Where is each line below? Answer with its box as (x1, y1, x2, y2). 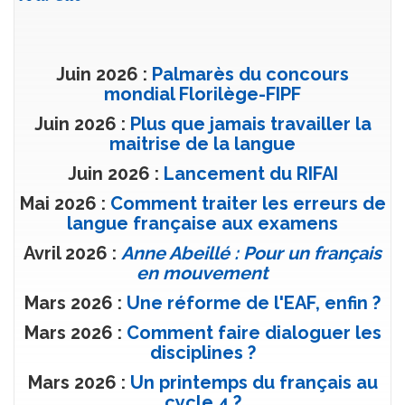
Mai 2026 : (19, 193, 110, 214)
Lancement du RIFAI (163, 163, 338, 184)
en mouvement (137, 262, 268, 284)
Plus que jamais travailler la (129, 113, 372, 135)
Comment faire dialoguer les (126, 322, 381, 344)
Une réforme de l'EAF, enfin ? (127, 292, 381, 314)
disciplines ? (149, 342, 256, 363)
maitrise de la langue (109, 133, 296, 155)
